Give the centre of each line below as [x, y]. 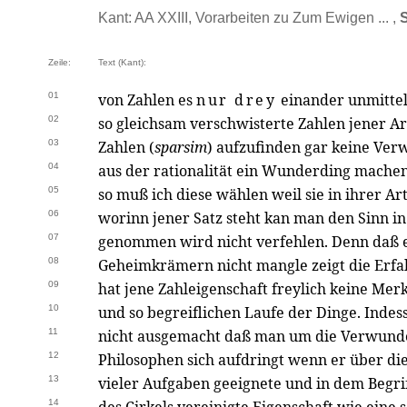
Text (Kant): [122, 62]
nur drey [237, 100]
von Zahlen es [147, 100]
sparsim [181, 147]
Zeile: [60, 62]
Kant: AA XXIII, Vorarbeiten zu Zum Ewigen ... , [249, 18]
